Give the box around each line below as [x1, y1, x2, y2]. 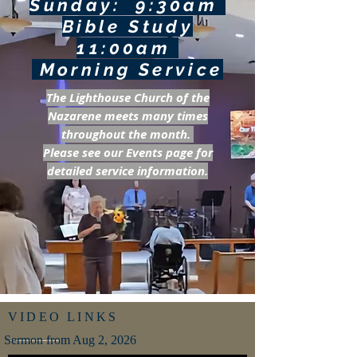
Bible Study [61, 16, 194, 37]
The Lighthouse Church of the [45, 89, 210, 106]
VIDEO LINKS [8, 310, 119, 324]
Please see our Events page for [42, 144, 213, 161]
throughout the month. [61, 126, 194, 143]
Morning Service [32, 59, 223, 80]
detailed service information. [47, 163, 208, 179]
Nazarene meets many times [47, 108, 208, 124]
